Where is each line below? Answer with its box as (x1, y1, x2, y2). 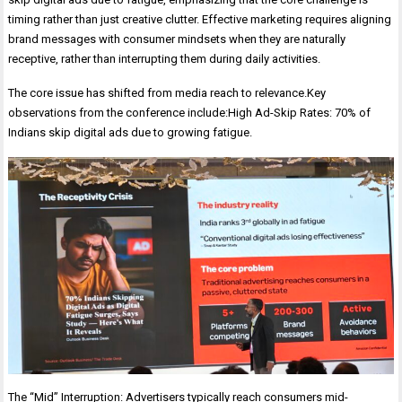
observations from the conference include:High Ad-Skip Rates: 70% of (8, 105, 371, 119)
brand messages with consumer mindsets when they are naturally (8, 31, 346, 46)
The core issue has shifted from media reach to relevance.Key (8, 85, 327, 100)
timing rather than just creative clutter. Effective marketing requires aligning (8, 12, 392, 26)
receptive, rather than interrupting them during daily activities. (8, 51, 321, 66)
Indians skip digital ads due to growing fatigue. (8, 125, 253, 139)
